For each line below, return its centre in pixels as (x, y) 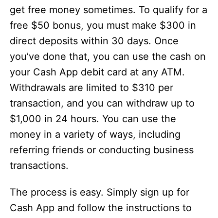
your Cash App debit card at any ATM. (97, 72)
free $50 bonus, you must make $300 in (103, 26)
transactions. (39, 166)
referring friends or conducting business (102, 150)
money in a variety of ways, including (95, 135)
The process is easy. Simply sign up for (100, 192)
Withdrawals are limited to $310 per (91, 88)
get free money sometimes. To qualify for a (109, 10)
